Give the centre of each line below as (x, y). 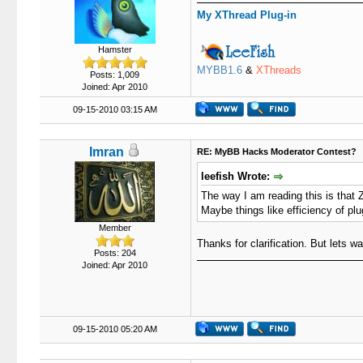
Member (115, 228)
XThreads (278, 70)
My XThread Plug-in (246, 15)
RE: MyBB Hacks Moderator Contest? (276, 152)
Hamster (115, 49)
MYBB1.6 (219, 70)
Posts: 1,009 (115, 75)
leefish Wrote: (237, 176)
